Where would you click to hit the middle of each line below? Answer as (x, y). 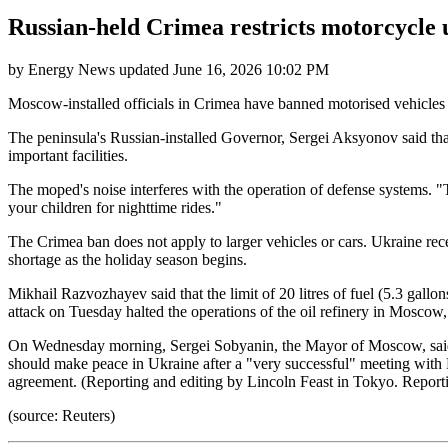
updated (144, 69)
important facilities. (68, 155)
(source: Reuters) (61, 415)
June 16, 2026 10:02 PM (251, 69)
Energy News (71, 69)
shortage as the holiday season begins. (127, 259)
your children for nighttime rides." (115, 207)
